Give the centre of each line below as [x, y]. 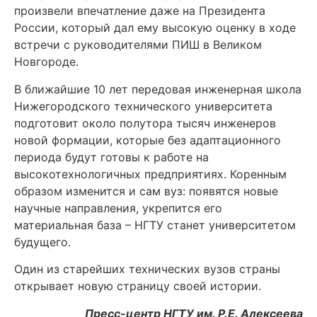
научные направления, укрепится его [118, 208]
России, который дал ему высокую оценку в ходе [155, 28]
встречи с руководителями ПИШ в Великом [138, 45]
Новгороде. [46, 62]
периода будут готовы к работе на [111, 157]
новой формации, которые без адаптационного [148, 140]
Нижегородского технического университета [143, 106]
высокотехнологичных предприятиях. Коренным [150, 174]
